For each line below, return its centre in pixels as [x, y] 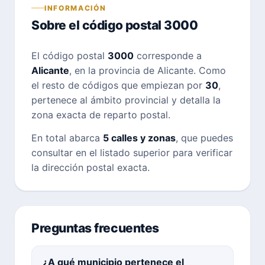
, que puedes [204, 138]
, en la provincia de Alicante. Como [148, 70]
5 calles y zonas [139, 138]
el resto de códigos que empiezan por [118, 85]
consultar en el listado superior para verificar [132, 152]
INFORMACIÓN [75, 8]
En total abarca [67, 138]
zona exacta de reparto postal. [101, 114]
